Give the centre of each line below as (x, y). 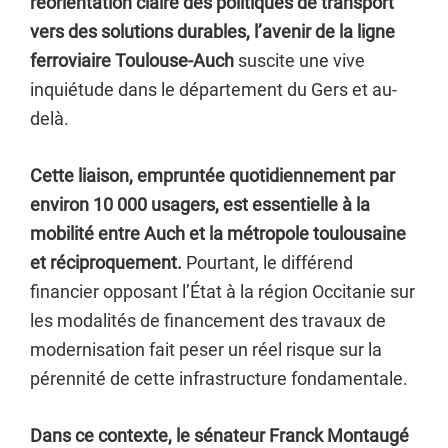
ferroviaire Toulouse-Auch (132, 60)
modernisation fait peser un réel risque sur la (206, 349)
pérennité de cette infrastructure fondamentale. (219, 378)
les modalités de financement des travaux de (208, 320)
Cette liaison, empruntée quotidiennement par (212, 175)
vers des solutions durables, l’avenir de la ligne (212, 31)
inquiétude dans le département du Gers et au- (213, 89)
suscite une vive (299, 60)
